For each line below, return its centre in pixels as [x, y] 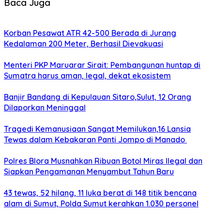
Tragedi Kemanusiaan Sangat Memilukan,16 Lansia [97, 129]
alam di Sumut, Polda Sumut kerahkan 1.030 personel [101, 204]
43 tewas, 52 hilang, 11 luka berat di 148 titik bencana [100, 193]
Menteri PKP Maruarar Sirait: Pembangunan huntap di [102, 65]
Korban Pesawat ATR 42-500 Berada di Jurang [90, 33]
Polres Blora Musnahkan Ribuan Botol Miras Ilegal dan [103, 161]
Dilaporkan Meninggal [45, 108]
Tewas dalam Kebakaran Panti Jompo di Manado [95, 140]
